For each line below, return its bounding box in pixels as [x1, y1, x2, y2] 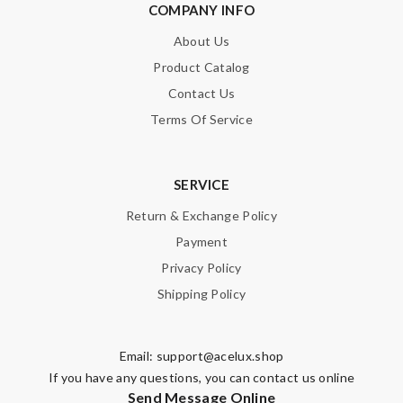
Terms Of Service [150, 112, 253, 127]
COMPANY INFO [148, 2, 255, 18]
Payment [175, 234, 228, 249]
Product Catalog [153, 59, 250, 75]
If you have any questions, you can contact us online [48, 370, 355, 385]
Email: [119, 348, 157, 363]
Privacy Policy [161, 260, 242, 275]
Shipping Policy [157, 286, 246, 301]
